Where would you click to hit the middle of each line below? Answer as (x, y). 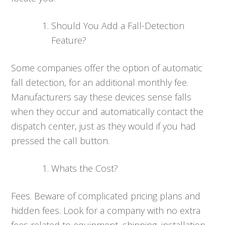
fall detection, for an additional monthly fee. (100, 82)
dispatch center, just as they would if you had (104, 126)
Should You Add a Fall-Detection (118, 25)
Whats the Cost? (85, 168)
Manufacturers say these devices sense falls (101, 97)
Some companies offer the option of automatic (107, 68)
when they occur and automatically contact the (107, 111)
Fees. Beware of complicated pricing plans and (106, 196)
